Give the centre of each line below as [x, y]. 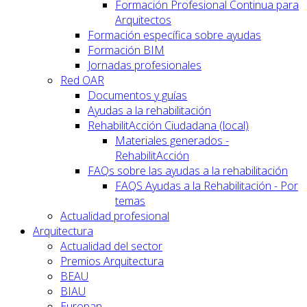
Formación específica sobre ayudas [174, 35]
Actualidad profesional [115, 216]
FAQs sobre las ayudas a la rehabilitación [188, 170]
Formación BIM [126, 50]
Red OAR [82, 80]
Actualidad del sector [111, 246]
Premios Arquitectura [112, 261]
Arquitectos [143, 20]
